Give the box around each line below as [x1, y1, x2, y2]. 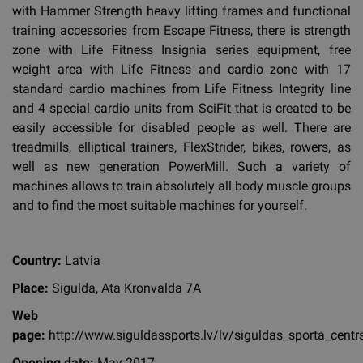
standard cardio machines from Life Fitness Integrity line [12, 81, 351, 97]
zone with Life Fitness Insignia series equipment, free [12, 42, 351, 58]
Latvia [62, 253, 100, 269]
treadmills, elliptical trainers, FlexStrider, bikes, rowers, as [12, 139, 351, 156]
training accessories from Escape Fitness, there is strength [12, 23, 351, 39]
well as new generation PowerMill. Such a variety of [12, 159, 351, 175]
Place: [12, 280, 49, 297]
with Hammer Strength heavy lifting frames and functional [12, 3, 351, 19]
